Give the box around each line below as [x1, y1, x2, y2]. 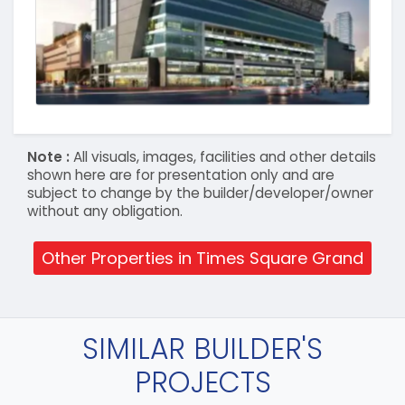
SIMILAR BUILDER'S [82, 328, 323, 369]
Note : [27, 146, 73, 166]
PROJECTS [134, 362, 271, 402]
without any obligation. [27, 201, 183, 221]
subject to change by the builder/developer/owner [27, 183, 373, 202]
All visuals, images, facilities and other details [73, 146, 376, 166]
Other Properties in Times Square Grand [42, 247, 363, 270]
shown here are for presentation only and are [27, 165, 334, 184]
